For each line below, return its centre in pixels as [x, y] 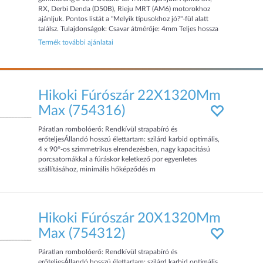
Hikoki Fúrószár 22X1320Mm [130, 96]
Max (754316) [82, 111]
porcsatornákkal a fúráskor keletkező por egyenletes [118, 159]
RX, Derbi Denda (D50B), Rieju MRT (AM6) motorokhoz [124, 9]
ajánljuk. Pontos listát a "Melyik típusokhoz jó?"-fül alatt [124, 19]
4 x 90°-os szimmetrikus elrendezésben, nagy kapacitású [124, 149]
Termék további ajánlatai [76, 42]
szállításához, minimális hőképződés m [97, 169]
